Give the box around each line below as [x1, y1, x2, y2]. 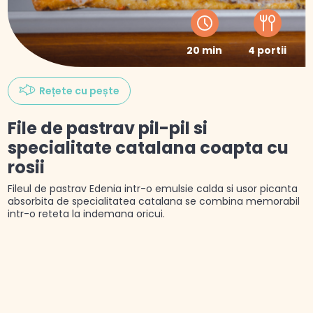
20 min [187, 43, 222, 58]
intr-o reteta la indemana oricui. [7, 207, 165, 221]
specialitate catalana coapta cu [7, 136, 289, 160]
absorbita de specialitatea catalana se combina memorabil [7, 194, 300, 209]
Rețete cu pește [38, 84, 119, 99]
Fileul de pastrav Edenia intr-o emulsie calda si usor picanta [7, 182, 298, 196]
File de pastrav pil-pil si [7, 117, 208, 140]
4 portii [248, 43, 286, 58]
